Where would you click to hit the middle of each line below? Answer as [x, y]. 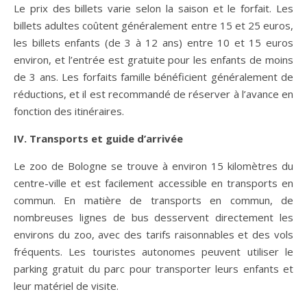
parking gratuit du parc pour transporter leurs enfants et [153, 268]
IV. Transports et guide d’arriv [92, 138]
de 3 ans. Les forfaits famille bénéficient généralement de [153, 76]
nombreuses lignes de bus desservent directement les [153, 217]
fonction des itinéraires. [69, 111]
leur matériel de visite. [66, 285]
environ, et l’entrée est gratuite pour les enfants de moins [153, 59]
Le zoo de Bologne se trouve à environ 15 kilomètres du [153, 165]
